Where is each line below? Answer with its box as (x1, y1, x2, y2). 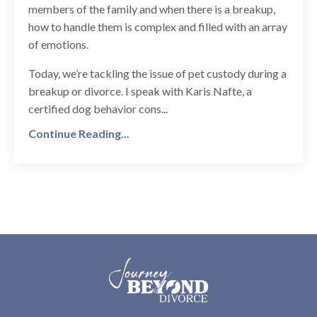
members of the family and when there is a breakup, (28, 1, 275, 16)
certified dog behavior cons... (28, 101, 168, 115)
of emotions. (28, 37, 88, 51)
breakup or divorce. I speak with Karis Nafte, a (28, 83, 252, 98)
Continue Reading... (28, 126, 129, 140)
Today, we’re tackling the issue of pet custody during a (28, 66, 287, 80)
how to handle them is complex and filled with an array (28, 19, 287, 33)
